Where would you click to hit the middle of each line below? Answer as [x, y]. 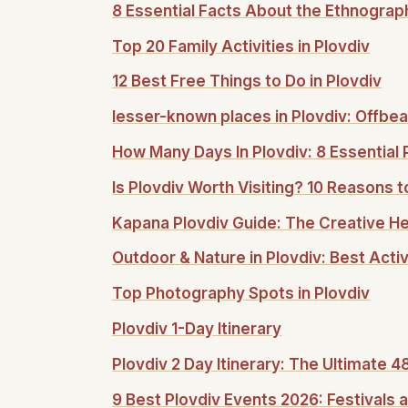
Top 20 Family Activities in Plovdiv [241, 46]
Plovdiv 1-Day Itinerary [197, 329]
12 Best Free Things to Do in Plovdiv [247, 82]
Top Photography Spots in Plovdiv [241, 294]
